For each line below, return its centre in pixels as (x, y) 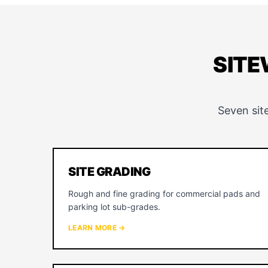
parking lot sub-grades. (114, 207)
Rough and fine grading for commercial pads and (164, 194)
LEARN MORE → (97, 228)
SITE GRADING (109, 172)
